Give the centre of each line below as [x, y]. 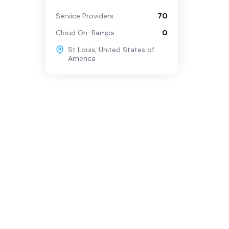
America [82, 58]
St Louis [82, 50]
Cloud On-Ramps [85, 33]
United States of [127, 50]
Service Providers [85, 16]
